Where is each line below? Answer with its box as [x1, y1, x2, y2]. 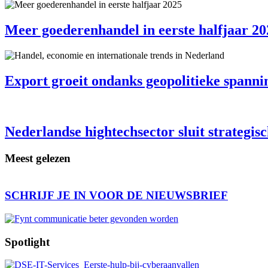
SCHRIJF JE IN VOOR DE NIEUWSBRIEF [5, 189, 228, 202]
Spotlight [5, 235, 50, 248]
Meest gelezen [5, 151, 71, 165]
